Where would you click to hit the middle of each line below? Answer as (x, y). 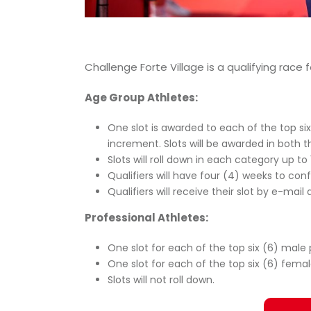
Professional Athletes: (146, 218)
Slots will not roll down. (161, 280)
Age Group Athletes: (142, 98)
